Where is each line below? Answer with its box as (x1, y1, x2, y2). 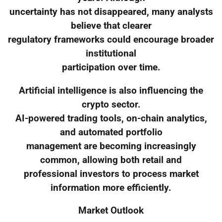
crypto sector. (81, 99, 141, 110)
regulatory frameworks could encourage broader (8, 34, 214, 45)
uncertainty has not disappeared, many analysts (9, 6, 213, 17)
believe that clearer (70, 20, 152, 31)
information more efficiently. (51, 182, 171, 193)
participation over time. (61, 61, 161, 73)
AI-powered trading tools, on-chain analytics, (15, 112, 207, 124)
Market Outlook (78, 205, 144, 217)
